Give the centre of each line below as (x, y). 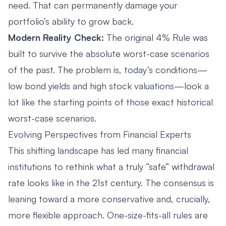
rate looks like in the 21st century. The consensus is (111, 182)
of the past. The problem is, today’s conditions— (108, 69)
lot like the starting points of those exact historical (110, 102)
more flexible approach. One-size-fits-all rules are (108, 215)
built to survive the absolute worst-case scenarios (109, 53)
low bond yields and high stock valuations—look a (108, 86)
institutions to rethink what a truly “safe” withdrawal (111, 166)
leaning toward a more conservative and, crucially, (109, 199)
